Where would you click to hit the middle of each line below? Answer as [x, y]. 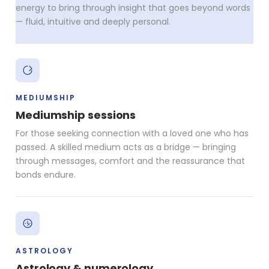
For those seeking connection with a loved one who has [132, 133]
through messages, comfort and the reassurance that [130, 161]
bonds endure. [46, 174]
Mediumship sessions [76, 115]
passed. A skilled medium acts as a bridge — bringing [126, 147]
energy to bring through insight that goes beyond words [133, 8]
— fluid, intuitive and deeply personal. [93, 21]
